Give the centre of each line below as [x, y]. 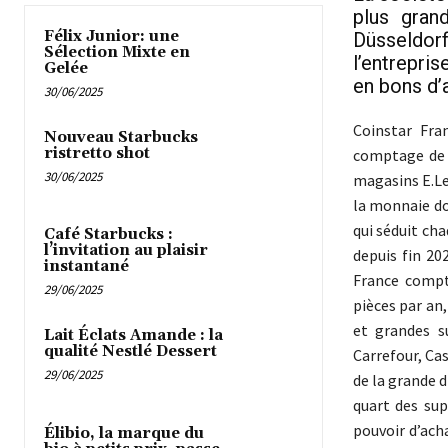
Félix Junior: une [111, 37]
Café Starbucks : [108, 235]
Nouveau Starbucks [121, 138]
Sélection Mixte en [117, 53]
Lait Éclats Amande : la [133, 336]
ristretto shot [97, 154]
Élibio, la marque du [124, 433]
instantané [86, 267]
